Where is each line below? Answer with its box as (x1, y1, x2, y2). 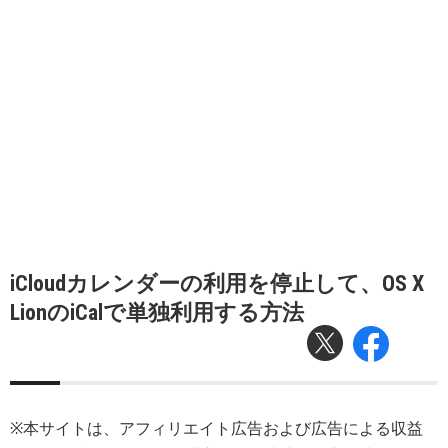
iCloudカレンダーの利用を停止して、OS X (10, 271, 424, 296)
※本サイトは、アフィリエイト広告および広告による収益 (10, 419, 423, 438)
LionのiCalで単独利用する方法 (10, 300, 304, 325)
